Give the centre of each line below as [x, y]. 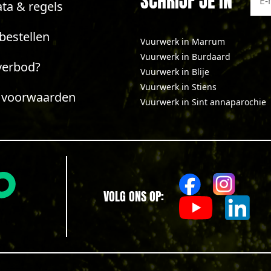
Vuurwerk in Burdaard [185, 57]
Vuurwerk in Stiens [178, 87]
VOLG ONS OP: [133, 196]
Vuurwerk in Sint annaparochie [203, 102]
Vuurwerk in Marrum [182, 41]
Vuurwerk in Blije [175, 72]
